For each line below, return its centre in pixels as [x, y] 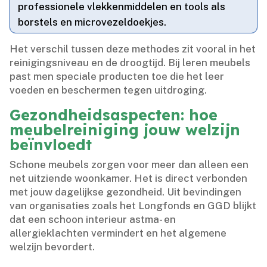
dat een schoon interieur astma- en [93, 220]
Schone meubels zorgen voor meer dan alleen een [129, 165]
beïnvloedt [51, 145]
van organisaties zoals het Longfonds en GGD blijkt [133, 206]
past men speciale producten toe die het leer [117, 77]
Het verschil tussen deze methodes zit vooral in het [133, 49]
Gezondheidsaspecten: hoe [114, 115]
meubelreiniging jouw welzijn [125, 130]
